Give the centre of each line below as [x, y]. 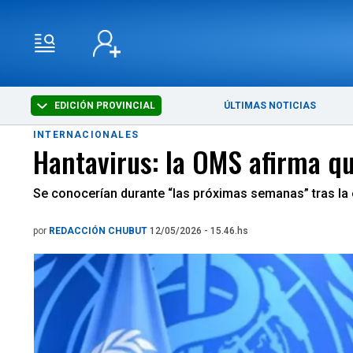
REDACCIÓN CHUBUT [99, 231]
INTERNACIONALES [86, 135]
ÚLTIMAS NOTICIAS [270, 106]
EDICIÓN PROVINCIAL [104, 106]
